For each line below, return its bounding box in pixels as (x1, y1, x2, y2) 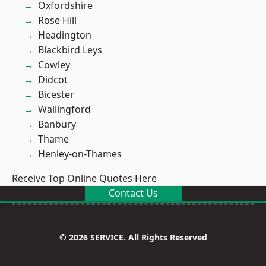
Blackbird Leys (38, 43, 102, 56)
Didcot (38, 73, 68, 86)
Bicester (38, 88, 74, 101)
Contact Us (108, 186, 158, 199)
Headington (38, 28, 91, 42)
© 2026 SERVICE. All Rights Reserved (59, 232, 207, 243)
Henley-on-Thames (38, 147, 122, 160)
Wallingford (38, 103, 91, 116)
